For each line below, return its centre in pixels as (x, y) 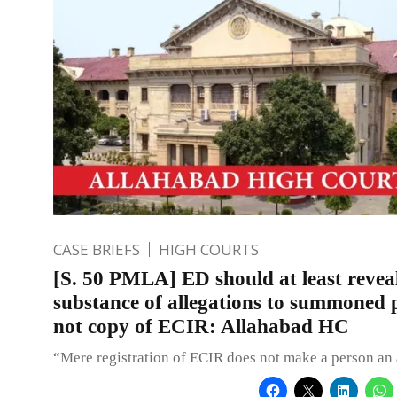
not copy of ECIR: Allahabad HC (201, 326)
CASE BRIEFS (97, 249)
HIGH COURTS (209, 249)
